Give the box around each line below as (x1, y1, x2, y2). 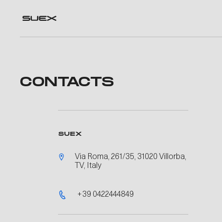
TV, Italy (75, 162, 102, 170)
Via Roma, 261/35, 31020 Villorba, (75, 153, 187, 161)
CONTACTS (20, 74, 114, 90)
